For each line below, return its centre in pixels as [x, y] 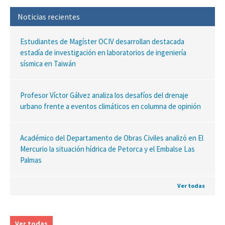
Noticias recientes [49, 16]
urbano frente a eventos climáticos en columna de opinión [110, 106]
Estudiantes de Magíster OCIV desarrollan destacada [102, 41]
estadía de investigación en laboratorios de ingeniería [103, 52]
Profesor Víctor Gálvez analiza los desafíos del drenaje [104, 95]
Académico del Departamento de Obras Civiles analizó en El [112, 138]
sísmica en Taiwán [48, 63]
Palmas [31, 160]
